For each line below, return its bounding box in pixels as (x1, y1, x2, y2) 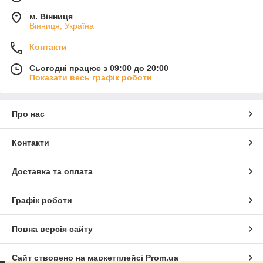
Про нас (12, 109, 45, 119)
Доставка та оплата (12, 167, 93, 177)
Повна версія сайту (12, 224, 93, 234)
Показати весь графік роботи (29, 73, 152, 83)
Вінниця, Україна (29, 21, 94, 31)
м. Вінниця (29, 12, 73, 22)
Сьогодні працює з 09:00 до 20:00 (29, 63, 168, 73)
